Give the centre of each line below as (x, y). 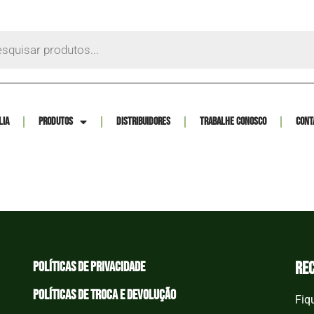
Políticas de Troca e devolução (105, 295)
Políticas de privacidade (89, 267)
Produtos (56, 122)
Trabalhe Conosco (233, 122)
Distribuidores (144, 122)
